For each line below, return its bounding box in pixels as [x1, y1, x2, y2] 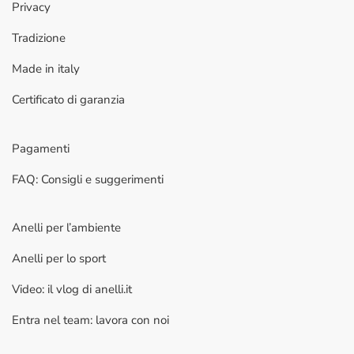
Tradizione [12, 30, 66, 47]
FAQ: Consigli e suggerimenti [12, 171, 164, 187]
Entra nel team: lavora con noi [12, 312, 169, 329]
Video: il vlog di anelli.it [12, 281, 132, 298]
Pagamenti [12, 140, 70, 156]
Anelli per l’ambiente [12, 220, 121, 236]
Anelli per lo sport [12, 250, 106, 267]
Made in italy [12, 61, 80, 77]
